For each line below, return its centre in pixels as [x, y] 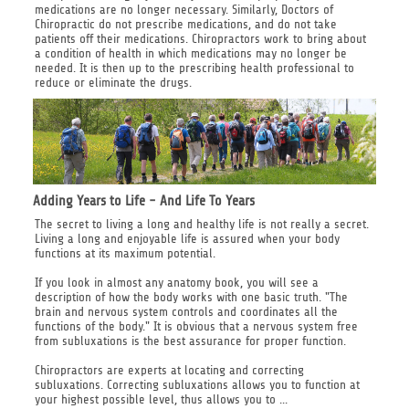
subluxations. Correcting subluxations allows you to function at [197, 384]
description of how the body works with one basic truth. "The [191, 297]
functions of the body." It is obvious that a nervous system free [196, 326]
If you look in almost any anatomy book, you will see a [176, 282]
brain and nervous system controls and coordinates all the [186, 311]
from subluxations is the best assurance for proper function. [190, 341]
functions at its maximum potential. [125, 253]
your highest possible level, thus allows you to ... [161, 399]
